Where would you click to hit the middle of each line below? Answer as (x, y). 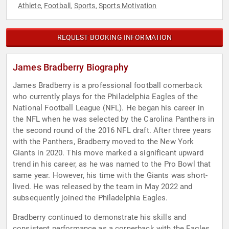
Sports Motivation (128, 6)
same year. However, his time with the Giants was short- (110, 176)
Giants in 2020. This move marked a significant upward (108, 153)
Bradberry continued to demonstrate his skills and (100, 217)
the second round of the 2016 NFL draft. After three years (112, 131)
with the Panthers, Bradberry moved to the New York (104, 142)
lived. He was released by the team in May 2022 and (103, 187)
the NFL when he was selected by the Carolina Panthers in (114, 119)
